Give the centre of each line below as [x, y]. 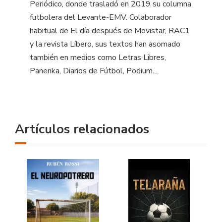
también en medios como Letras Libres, [98, 58]
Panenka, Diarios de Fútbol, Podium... [93, 71]
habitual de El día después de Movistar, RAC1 [110, 31]
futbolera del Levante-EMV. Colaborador [101, 18]
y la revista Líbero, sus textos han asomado [105, 44]
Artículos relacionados [82, 129]
